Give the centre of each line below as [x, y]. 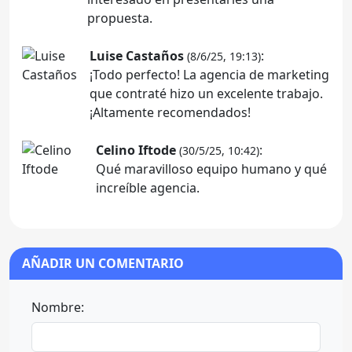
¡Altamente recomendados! [170, 112]
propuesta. [120, 18]
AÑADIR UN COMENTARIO [103, 263]
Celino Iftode [136, 150]
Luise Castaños [137, 55]
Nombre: [58, 307]
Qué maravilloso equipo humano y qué [212, 169]
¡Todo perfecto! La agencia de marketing [209, 74]
